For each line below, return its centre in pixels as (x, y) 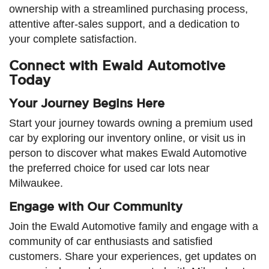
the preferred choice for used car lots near (109, 168)
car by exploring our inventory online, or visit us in (127, 138)
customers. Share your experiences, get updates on (133, 256)
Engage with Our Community (96, 206)
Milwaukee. (36, 183)
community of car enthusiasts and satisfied (111, 241)
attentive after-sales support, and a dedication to (124, 24)
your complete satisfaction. (73, 39)
